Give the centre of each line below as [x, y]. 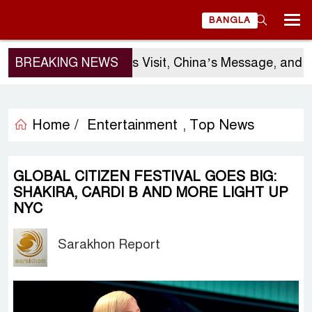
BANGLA [230, 20]
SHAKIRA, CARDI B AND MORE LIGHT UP [151, 193]
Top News [222, 125]
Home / [53, 125]
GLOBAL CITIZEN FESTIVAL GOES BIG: [145, 177]
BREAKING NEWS [67, 63]
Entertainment [132, 125]
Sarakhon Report [109, 244]
